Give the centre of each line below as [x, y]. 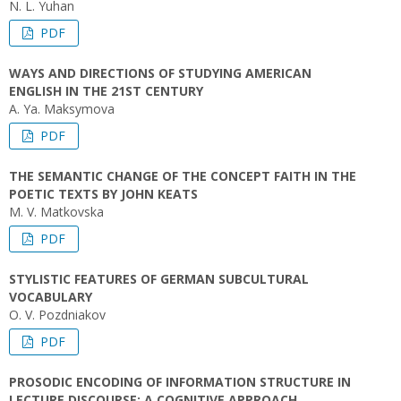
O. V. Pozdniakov [57, 315]
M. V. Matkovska [56, 212]
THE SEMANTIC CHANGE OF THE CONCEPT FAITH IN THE [183, 176]
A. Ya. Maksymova [62, 109]
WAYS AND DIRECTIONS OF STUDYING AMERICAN [160, 73]
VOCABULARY [51, 297]
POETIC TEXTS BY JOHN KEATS [103, 194]
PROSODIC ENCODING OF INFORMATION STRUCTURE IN [180, 382]
